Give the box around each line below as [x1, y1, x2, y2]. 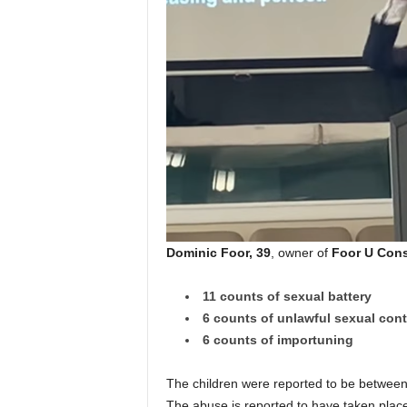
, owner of [270, 244, 332, 260]
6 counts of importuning [202, 332, 353, 347]
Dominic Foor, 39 [165, 244, 271, 260]
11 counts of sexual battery [202, 288, 372, 303]
